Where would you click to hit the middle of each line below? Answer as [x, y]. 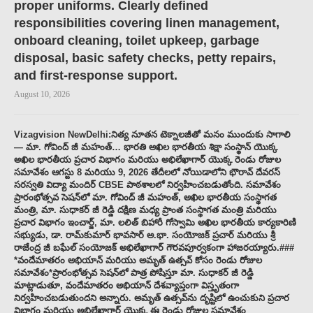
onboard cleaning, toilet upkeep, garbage [137, 41]
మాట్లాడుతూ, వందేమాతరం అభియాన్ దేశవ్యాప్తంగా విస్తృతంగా [126, 286]
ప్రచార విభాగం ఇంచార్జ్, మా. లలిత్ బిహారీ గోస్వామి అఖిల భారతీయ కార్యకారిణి [155, 223]
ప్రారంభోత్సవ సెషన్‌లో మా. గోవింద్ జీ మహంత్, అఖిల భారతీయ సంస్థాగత [145, 198]
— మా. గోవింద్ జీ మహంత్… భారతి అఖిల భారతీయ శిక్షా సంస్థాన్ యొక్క [146, 147]
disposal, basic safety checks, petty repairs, [145, 58]
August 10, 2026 [42, 95]
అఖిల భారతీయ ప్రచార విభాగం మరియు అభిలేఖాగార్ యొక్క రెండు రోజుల [147, 160]
